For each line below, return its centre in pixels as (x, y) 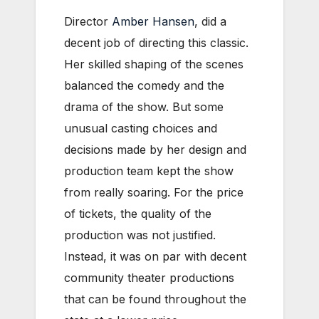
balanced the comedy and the (144, 85)
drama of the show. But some (144, 106)
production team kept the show (149, 171)
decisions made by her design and (155, 149)
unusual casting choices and (141, 128)
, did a (210, 21)
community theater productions (149, 277)
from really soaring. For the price (154, 192)
